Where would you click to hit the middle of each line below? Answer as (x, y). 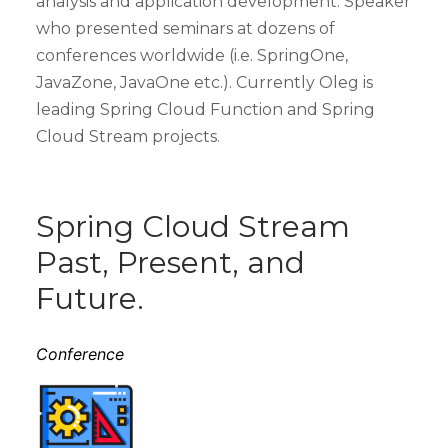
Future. (90, 298)
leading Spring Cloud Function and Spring (205, 109)
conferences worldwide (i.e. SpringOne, (192, 55)
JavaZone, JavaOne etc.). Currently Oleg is (204, 82)
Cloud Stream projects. (128, 136)
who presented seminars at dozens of (185, 28)
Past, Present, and (170, 262)
